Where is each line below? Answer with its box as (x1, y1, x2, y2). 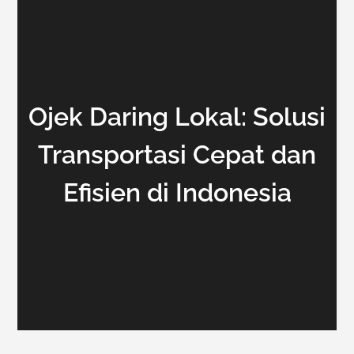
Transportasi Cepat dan (38, 140, 316, 169)
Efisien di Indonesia (62, 178, 292, 207)
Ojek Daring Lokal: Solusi (28, 102, 326, 131)
